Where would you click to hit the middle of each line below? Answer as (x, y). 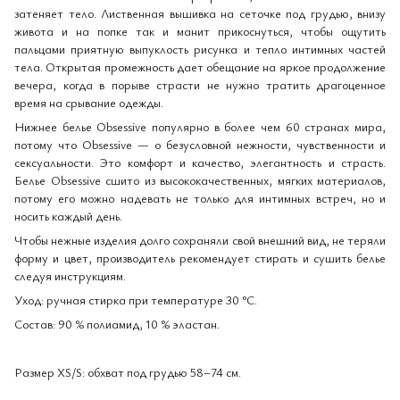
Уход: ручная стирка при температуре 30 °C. (136, 300)
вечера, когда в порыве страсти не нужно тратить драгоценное (200, 84)
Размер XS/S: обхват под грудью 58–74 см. (128, 372)
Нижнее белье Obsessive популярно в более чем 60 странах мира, (200, 126)
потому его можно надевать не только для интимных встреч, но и (200, 198)
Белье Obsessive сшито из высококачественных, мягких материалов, (200, 180)
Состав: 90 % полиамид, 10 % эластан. (117, 324)
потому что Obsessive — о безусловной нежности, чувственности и (200, 144)
